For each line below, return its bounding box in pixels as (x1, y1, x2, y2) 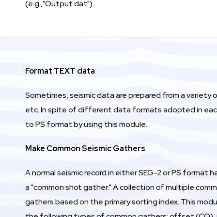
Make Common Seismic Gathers (25, 143, 145, 154)
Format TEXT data (25, 65, 95, 76)
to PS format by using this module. (25, 119, 147, 129)
